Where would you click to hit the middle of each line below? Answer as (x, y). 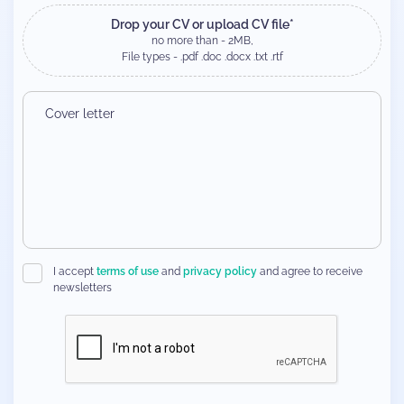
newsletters (83, 288)
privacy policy (220, 271)
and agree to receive (310, 271)
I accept (75, 271)
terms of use (128, 271)
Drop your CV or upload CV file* (202, 24)
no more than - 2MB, (202, 41)
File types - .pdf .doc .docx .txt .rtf (202, 57)
